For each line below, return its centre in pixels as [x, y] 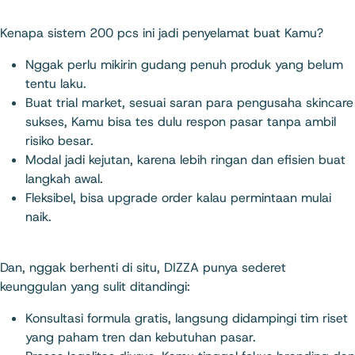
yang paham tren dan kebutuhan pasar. [141, 337]
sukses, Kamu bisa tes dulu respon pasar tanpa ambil [181, 122]
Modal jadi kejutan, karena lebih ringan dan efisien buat [185, 160]
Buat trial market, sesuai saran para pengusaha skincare [189, 103]
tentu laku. [56, 84]
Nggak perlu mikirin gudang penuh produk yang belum [184, 65]
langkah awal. [64, 179]
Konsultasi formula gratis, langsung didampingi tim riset [187, 318]
